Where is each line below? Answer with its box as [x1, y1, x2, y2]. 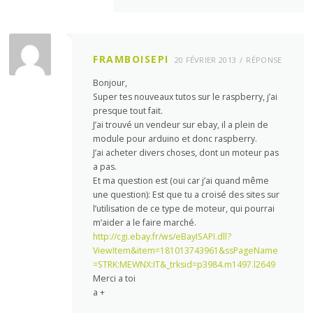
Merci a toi [93, 272, 136, 285]
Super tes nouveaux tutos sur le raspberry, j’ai [93, 91, 278, 103]
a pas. [93, 161, 117, 173]
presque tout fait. [93, 105, 163, 117]
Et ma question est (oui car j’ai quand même [93, 175, 270, 187]
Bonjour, [93, 77, 128, 89]
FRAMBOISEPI [93, 52, 169, 66]
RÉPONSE [246, 54, 282, 65]
